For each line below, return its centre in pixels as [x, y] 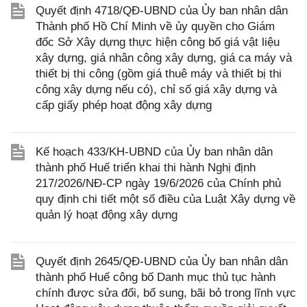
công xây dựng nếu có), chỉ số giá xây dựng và [156, 89]
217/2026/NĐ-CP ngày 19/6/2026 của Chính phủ [158, 183]
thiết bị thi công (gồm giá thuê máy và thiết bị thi [159, 74]
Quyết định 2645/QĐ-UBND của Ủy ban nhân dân [162, 261]
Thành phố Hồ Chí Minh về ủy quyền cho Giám [155, 26]
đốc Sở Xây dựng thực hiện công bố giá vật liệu [158, 42]
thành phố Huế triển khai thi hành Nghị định [146, 168]
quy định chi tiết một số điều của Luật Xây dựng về [165, 199]
